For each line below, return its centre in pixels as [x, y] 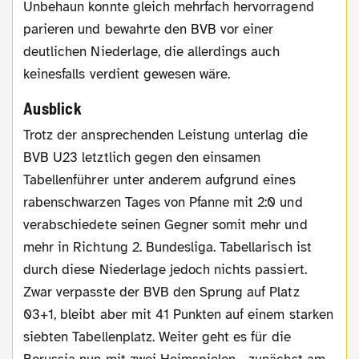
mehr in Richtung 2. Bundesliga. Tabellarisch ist [167, 247]
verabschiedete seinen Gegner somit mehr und [165, 224]
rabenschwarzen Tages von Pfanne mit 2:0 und [163, 202]
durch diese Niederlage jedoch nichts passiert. [165, 269]
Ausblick [52, 109]
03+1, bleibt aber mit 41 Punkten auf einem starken [178, 314]
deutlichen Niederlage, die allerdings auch [152, 51]
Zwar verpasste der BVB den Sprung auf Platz [161, 292]
